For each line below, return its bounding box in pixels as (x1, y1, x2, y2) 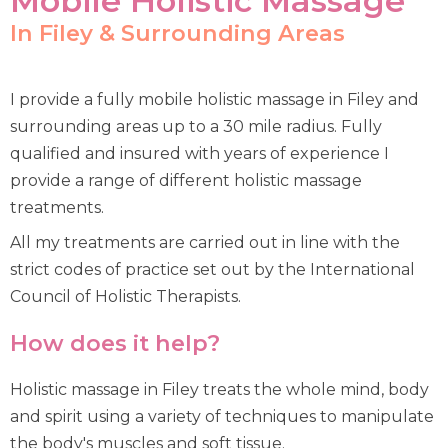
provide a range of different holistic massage (10, 171, 362, 190)
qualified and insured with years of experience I (10, 144, 389, 163)
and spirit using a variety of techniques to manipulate (10, 407, 434, 426)
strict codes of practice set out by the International (10, 260, 415, 279)
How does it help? (10, 329, 220, 357)
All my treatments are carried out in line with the (10, 233, 400, 252)
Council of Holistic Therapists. (10, 287, 241, 306)
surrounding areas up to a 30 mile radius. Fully (10, 117, 382, 136)
